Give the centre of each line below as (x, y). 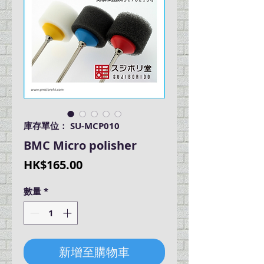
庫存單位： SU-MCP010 (72, 126)
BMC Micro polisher (80, 146)
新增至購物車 (94, 252)
